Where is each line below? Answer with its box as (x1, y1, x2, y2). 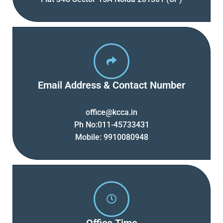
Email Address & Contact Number (38, 79, 185, 91)
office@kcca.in (86, 108, 137, 117)
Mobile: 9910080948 (75, 132, 148, 142)
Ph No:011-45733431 (74, 120, 149, 129)
